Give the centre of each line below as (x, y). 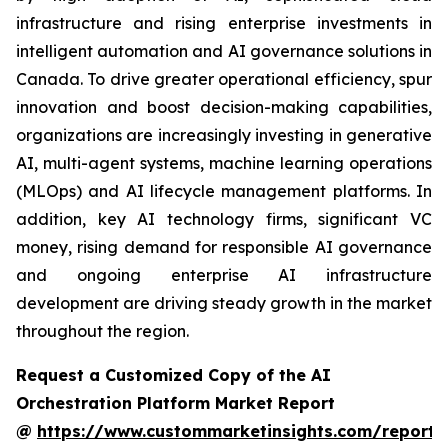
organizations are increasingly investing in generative (224, 134)
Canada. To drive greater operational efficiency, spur (224, 78)
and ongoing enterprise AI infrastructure (224, 274)
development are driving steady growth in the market (224, 302)
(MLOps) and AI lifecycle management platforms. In (224, 190)
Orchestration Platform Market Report (175, 402)
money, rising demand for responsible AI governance (224, 246)
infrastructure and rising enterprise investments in (224, 22)
